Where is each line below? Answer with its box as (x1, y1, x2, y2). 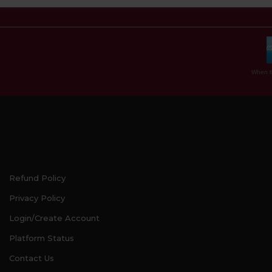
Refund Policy (9, 173, 66, 183)
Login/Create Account (9, 213, 100, 223)
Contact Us (9, 253, 54, 263)
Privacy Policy (9, 193, 65, 203)
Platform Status (9, 233, 74, 243)
